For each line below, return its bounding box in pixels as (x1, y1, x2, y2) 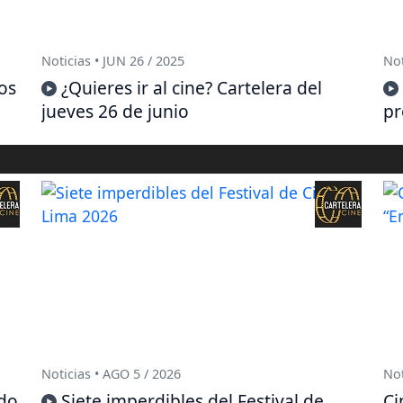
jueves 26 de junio (41, 99, 189, 124)
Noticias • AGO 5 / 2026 (41, 365, 181, 383)
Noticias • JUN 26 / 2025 (41, 52, 184, 70)
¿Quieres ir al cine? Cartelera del (61, 76, 322, 101)
